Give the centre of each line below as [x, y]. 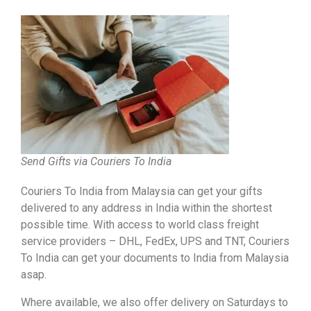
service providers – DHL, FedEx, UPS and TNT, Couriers [155, 241]
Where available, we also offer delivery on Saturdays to [154, 302]
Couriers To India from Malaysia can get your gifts [142, 191]
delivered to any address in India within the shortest [146, 208]
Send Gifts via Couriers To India [96, 161]
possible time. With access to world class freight [140, 224]
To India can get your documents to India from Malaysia [155, 258]
